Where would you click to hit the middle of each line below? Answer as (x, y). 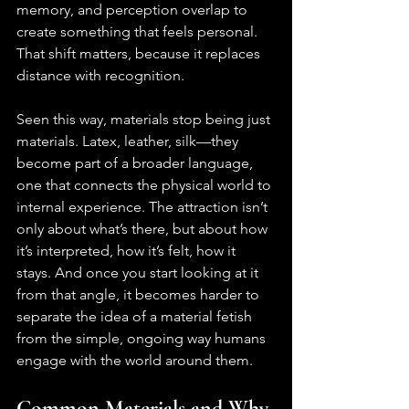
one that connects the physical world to (146, 185)
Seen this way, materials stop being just (145, 120)
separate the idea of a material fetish (136, 317)
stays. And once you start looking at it (139, 273)
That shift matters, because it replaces (140, 54)
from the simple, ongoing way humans (143, 339)
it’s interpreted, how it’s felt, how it (128, 251)
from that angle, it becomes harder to (140, 295)
